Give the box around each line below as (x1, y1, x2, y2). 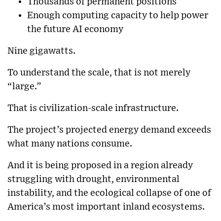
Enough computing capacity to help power (27, 10, 208, 20)
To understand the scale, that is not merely (7, 68, 190, 77)
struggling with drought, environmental (7, 174, 180, 184)
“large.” (7, 81, 41, 91)
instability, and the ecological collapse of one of (7, 188, 211, 198)
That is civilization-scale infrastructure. (7, 103, 179, 113)
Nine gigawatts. (7, 46, 75, 56)
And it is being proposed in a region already (7, 160, 193, 170)
